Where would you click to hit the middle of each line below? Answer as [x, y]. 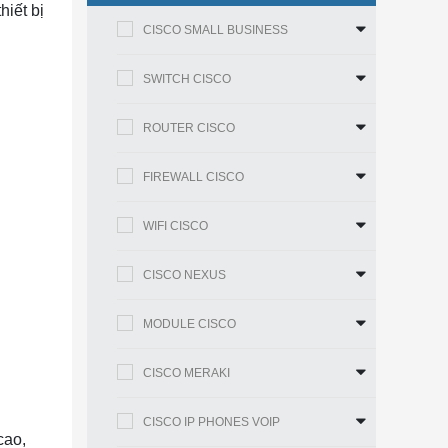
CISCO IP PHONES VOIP [212, 422]
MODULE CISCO [190, 324]
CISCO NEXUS [185, 275]
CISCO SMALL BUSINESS [216, 30]
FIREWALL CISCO [194, 177]
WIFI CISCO [176, 226]
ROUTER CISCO [189, 128]
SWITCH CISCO [187, 79]
